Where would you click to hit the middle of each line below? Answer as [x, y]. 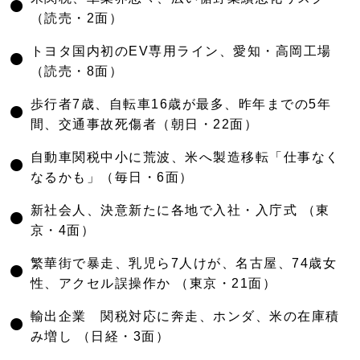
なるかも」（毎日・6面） [112, 177]
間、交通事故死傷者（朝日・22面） [144, 124]
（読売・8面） [76, 71]
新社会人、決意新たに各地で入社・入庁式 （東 [180, 210]
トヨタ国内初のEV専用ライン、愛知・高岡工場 [181, 51]
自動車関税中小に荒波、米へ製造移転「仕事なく [185, 157]
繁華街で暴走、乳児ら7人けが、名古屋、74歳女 [183, 263]
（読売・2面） [76, 18]
